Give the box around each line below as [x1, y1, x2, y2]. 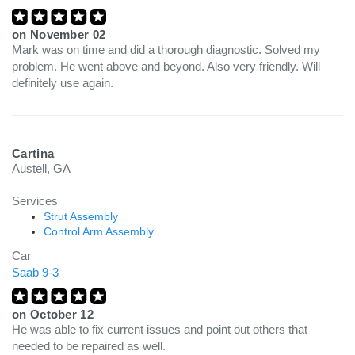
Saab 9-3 [12, 265, 59, 279]
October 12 [29, 307, 94, 321]
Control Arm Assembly [44, 225, 154, 238]
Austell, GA [12, 162, 71, 175]
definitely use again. [12, 76, 113, 90]
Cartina [12, 147, 55, 160]
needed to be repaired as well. [12, 339, 166, 353]
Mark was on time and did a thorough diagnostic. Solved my [12, 43, 320, 56]
